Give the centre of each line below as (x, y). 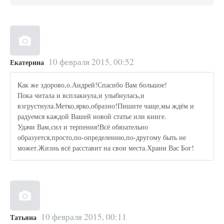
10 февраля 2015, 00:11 (83, 217)
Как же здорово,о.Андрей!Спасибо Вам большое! (92, 84)
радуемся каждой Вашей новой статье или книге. (92, 116)
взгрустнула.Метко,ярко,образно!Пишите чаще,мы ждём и (106, 105)
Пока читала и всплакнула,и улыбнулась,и (81, 95)
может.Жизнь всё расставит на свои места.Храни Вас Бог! (106, 147)
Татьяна (23, 217)
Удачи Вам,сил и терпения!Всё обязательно (83, 126)
